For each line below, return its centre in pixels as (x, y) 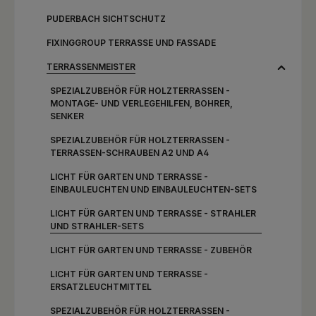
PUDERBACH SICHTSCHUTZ (106, 19)
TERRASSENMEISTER (91, 67)
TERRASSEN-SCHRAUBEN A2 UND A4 (129, 153)
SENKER (67, 116)
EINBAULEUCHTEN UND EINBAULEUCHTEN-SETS (153, 189)
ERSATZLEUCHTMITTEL (101, 287)
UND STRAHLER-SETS (97, 226)
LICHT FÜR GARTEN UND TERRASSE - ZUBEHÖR (151, 250)
